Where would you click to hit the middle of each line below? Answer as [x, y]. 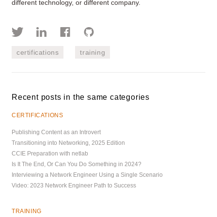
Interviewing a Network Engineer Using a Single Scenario [87, 175]
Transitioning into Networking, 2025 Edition [68, 143]
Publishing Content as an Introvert [56, 132]
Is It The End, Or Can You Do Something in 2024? [77, 164]
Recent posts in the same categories [81, 97]
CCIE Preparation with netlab [50, 153]
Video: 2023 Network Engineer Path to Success [74, 185]
